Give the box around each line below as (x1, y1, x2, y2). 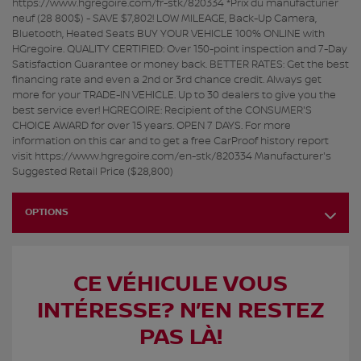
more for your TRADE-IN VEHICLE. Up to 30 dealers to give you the (12, 89, 336, 102)
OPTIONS (25, 206, 68, 219)
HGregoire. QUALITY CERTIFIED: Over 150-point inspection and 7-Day (12, 43, 347, 56)
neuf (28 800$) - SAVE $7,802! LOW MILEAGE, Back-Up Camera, (12, 12, 317, 26)
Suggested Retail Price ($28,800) (12, 165, 173, 179)
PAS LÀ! (139, 324, 222, 352)
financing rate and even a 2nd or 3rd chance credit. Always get (12, 73, 322, 87)
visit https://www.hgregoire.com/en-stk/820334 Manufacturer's (12, 150, 331, 164)
